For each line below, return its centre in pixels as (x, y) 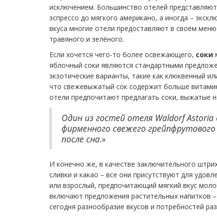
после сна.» (84, 139)
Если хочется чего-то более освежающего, (123, 54)
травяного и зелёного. (87, 39)
